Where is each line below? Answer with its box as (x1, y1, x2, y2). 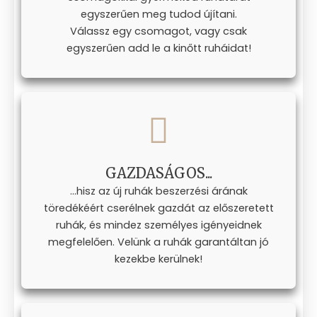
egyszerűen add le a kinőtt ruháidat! (66, 40, 251, 55)
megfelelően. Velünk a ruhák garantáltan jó (48, 234, 269, 249)
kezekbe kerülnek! (115, 251, 202, 266)
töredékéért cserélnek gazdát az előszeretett (43, 200, 274, 215)
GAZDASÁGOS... (105, 163, 212, 182)
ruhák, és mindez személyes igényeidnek (55, 217, 262, 232)
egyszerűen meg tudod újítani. (80, 6, 237, 21)
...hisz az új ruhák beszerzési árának (69, 183, 248, 198)
